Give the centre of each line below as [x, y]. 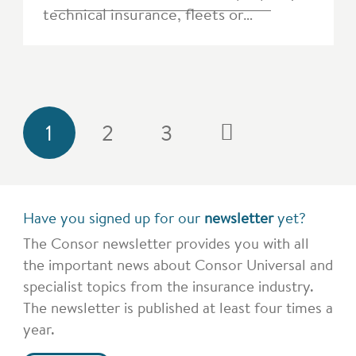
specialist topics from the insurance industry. [168, 286]
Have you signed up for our [113, 218]
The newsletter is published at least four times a [178, 308]
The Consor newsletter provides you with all [166, 244]
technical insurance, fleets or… [147, 14]
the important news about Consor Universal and [178, 265]
